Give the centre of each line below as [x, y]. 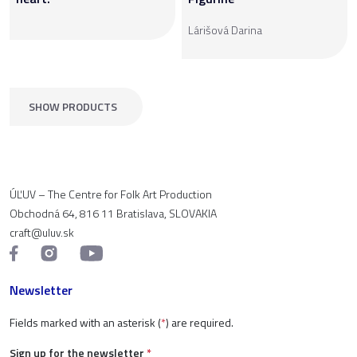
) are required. [200, 322]
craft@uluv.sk [42, 232]
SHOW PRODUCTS [73, 106]
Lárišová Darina [225, 29]
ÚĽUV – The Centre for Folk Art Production [111, 194]
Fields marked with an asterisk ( [85, 322]
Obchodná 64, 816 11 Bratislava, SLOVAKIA [113, 213]
